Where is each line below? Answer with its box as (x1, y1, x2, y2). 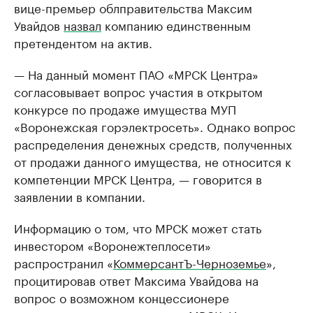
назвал (64, 15, 101, 34)
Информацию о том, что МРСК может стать (14, 218, 261, 236)
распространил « (14, 253, 113, 271)
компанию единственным (101, 15, 251, 34)
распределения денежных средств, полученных (14, 134, 292, 152)
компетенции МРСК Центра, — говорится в (14, 169, 262, 187)
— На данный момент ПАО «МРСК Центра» (14, 64, 259, 82)
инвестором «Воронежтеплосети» (14, 235, 211, 254)
